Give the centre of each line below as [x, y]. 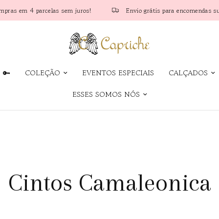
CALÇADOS [188, 73]
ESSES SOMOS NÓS [106, 94]
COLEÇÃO [42, 73]
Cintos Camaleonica [109, 182]
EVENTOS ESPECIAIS [118, 73]
